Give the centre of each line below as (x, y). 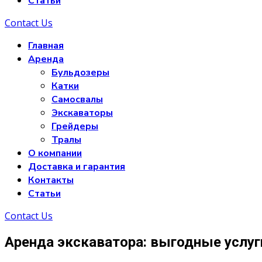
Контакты (51, 180)
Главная (46, 46)
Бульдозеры (80, 73)
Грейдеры (75, 126)
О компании (55, 153)
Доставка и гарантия (77, 167)
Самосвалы (77, 99)
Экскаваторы (82, 113)
